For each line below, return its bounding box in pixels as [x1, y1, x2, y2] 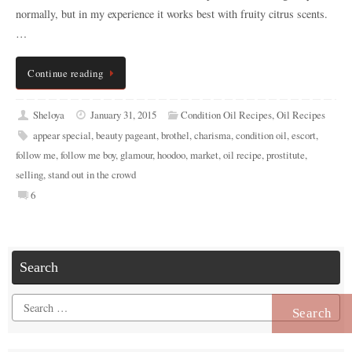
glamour [120, 147, 152, 162]
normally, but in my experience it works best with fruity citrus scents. [16, 6, 328, 21]
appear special [32, 127, 91, 142]
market [190, 147, 218, 162]
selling [16, 167, 43, 181]
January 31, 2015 [90, 107, 157, 122]
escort [291, 127, 316, 142]
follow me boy [60, 147, 115, 162]
